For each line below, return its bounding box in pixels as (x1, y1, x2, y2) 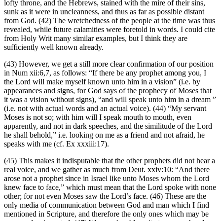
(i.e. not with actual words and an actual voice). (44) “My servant (4, 104, 206, 113)
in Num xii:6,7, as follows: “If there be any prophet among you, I (4, 69, 206, 77)
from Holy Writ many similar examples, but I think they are (4, 34, 187, 43)
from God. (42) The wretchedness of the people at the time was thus (4, 16, 215, 25)
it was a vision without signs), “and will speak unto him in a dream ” (4, 95, 216, 104)
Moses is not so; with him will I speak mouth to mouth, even (4, 113, 191, 122)
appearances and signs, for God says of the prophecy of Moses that (4, 86, 212, 95)
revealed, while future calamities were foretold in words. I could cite (4, 25, 215, 34)
